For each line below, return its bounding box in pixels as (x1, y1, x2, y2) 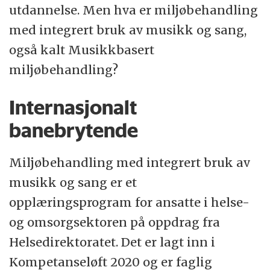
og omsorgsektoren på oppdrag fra (9, 215, 221, 230)
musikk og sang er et (9, 175, 137, 190)
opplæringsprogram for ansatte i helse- (9, 195, 250, 210)
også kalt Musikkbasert (9, 42, 155, 58)
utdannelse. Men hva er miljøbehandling (9, 2, 259, 18)
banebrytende (9, 118, 139, 143)
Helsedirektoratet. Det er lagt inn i (9, 234, 216, 250)
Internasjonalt (9, 95, 137, 120)
